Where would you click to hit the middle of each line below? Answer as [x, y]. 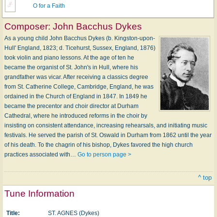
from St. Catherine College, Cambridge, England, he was [79, 86]
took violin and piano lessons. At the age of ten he [69, 57]
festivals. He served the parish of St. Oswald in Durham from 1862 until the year [108, 135]
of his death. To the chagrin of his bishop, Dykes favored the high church [99, 145]
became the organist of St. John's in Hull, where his [71, 67]
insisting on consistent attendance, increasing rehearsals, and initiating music [106, 125]
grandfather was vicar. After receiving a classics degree [76, 77]
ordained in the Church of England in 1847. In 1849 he [76, 96]
